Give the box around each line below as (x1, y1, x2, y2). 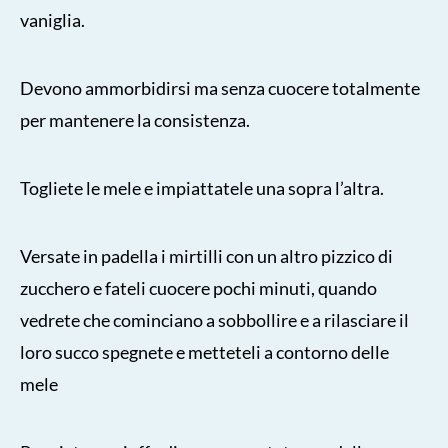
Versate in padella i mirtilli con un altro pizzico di (20, 244, 393, 267)
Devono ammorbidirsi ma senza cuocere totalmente (20, 76, 420, 99)
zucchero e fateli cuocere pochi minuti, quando (20, 276, 377, 299)
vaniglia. (20, 8, 85, 31)
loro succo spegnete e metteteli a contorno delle (20, 340, 389, 363)
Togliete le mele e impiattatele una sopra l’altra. (20, 176, 384, 199)
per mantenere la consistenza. (20, 108, 250, 131)
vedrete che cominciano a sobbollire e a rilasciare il (20, 308, 409, 331)
